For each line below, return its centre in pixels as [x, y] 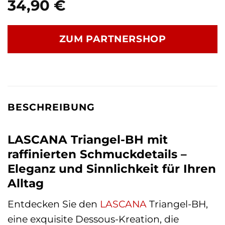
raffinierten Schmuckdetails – [97, 154]
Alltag [26, 183]
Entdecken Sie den [54, 204]
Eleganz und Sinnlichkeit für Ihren [112, 168]
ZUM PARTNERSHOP [113, 39]
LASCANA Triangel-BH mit [88, 139]
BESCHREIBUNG [51, 107]
